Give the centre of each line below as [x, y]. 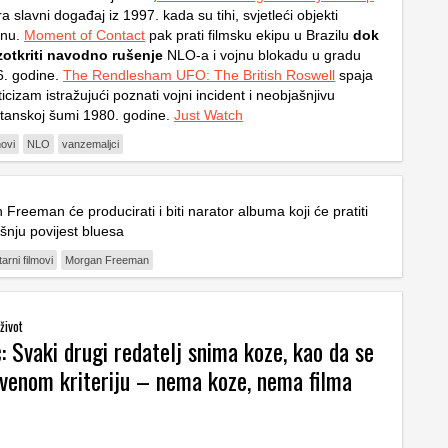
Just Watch [208, 114]
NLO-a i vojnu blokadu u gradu [262, 54]
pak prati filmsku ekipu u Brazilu [249, 34]
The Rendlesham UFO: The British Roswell [199, 74]
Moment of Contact [84, 34]
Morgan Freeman [107, 259]
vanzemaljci [90, 143]
